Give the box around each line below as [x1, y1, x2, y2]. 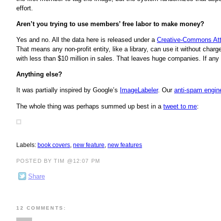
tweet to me [163, 102, 197, 110]
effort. [16, 4, 33, 12]
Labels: [16, 142, 37, 149]
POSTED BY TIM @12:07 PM [16, 158, 100, 164]
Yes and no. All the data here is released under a [16, 36, 157, 44]
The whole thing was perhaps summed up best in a [16, 102, 163, 110]
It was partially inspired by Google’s [16, 86, 120, 94]
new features [108, 142, 142, 149]
